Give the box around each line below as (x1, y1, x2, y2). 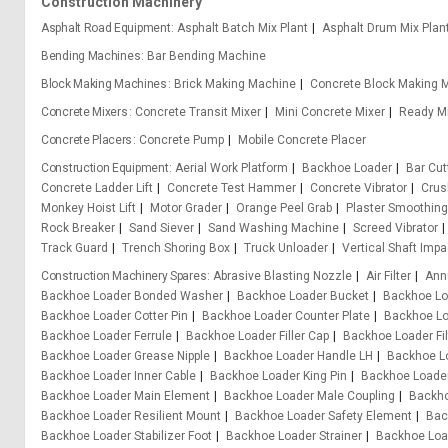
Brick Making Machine (173, 77, 296, 91)
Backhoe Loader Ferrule (41, 329, 172, 343)
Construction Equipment (41, 161, 169, 175)
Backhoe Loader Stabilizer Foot (41, 429, 212, 443)
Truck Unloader (244, 241, 328, 255)
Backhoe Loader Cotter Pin (41, 309, 188, 323)
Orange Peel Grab (236, 201, 332, 215)
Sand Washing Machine (208, 221, 339, 235)
